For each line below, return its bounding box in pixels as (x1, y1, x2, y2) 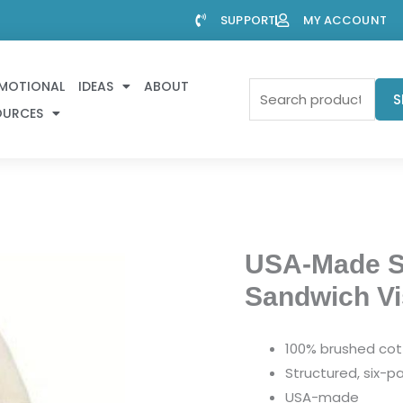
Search (247, 79, 295, 99)
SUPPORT (220, 11, 275, 29)
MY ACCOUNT (302, 11, 387, 29)
